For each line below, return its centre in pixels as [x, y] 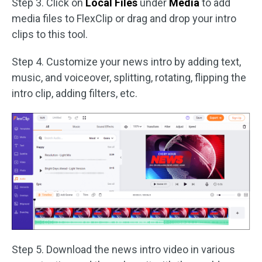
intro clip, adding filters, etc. [75, 93]
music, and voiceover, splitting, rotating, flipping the [129, 77]
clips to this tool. [50, 34]
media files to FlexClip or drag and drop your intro [124, 18]
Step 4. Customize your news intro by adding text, [126, 61]
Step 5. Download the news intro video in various [123, 250]
